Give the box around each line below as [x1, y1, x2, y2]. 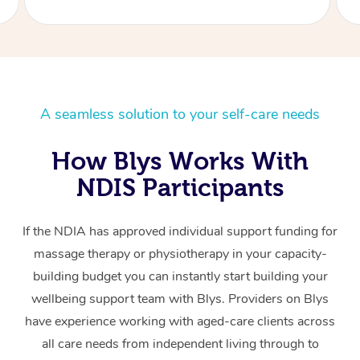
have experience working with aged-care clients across [25, 313, 335, 331]
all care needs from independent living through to [41, 335, 319, 354]
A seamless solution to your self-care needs [40, 104, 320, 125]
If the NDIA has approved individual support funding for [22, 223, 337, 241]
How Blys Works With [51, 147, 309, 175]
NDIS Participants [76, 174, 284, 202]
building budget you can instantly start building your [32, 268, 328, 286]
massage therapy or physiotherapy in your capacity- [33, 245, 327, 264]
